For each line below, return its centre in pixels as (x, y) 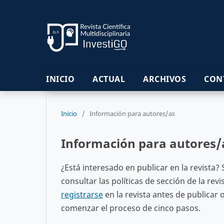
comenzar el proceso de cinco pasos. (131, 208)
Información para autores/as (132, 113)
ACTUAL (109, 79)
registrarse (82, 194)
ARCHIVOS (164, 79)
